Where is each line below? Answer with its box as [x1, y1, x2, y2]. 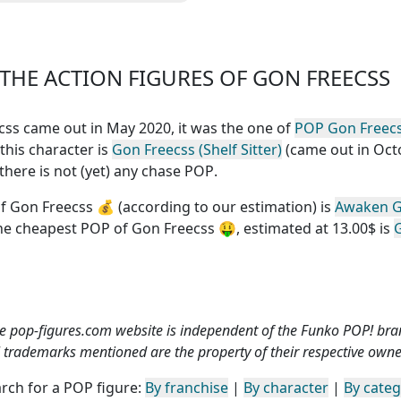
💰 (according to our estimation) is [93, 196, 335, 217]
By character [243, 377, 328, 397]
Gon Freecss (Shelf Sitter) [112, 139, 282, 159]
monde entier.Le [18, 24, 127, 45]
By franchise [145, 377, 228, 397]
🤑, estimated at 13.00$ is [215, 218, 394, 238]
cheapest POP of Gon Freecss [15, 218, 215, 238]
